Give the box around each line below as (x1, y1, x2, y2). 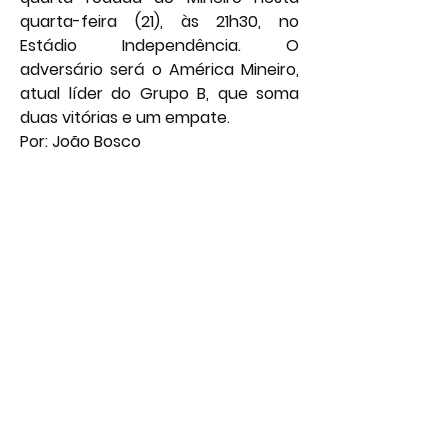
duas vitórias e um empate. (20, 106, 230, 130)
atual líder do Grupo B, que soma (20, 82, 299, 106)
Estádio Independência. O (20, 34, 299, 58)
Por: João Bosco (20, 130, 141, 154)
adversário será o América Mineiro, (20, 58, 299, 82)
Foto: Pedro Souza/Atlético (20, 154, 225, 178)
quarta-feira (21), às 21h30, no (20, 10, 299, 34)
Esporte (2, 179, 57, 200)
